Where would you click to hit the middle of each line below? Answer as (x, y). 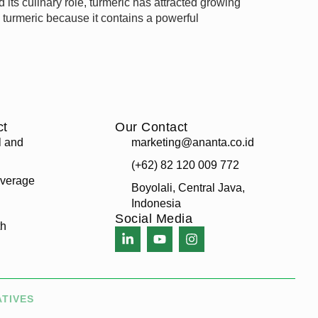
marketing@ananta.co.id (192, 142)
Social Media (154, 218)
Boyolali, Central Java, (188, 187)
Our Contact (152, 127)
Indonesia (156, 203)
